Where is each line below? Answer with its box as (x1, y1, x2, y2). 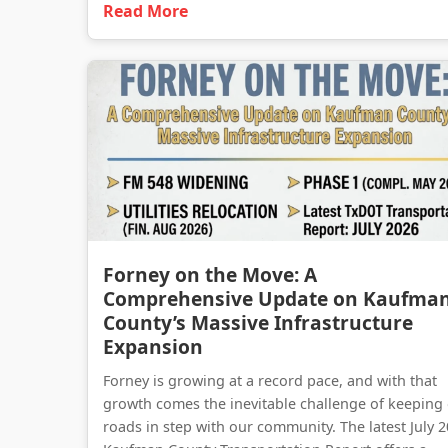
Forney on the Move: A (103, 260, 317, 288)
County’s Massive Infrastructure (103, 308, 413, 336)
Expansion (103, 332, 203, 360)
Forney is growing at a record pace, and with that (103, 370, 437, 390)
